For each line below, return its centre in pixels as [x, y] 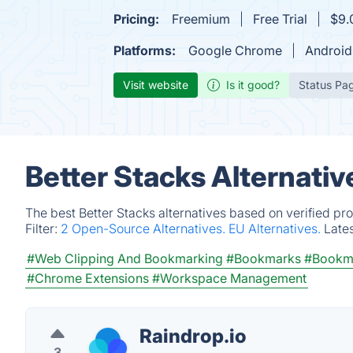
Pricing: [136, 19]
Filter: [43, 229]
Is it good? [253, 85]
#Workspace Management [229, 278]
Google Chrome [235, 50]
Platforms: [145, 50]
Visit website [156, 85]
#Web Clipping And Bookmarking [125, 258]
